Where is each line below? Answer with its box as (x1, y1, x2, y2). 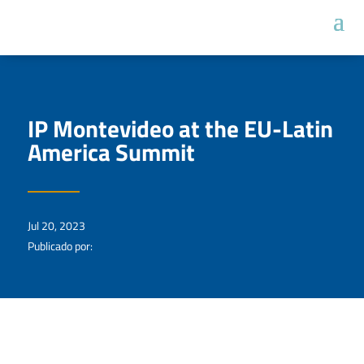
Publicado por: (27, 236, 93, 254)
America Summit (27, 133, 195, 170)
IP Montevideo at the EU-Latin (27, 110, 333, 146)
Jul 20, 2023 (27, 216, 85, 234)
